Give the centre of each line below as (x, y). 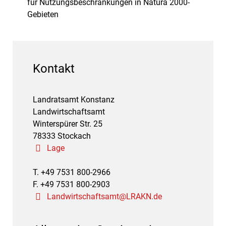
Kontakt (54, 69)
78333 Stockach (62, 136)
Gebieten (43, 15)
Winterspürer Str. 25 (68, 124)
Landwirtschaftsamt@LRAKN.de (104, 197)
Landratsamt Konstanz (74, 100)
